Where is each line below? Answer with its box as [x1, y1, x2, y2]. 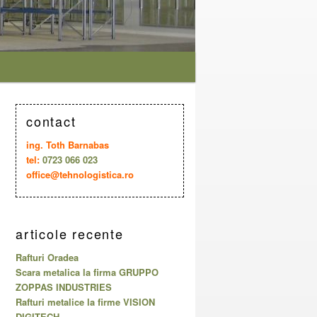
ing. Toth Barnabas [26, 137, 109, 151]
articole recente [16, 224, 124, 243]
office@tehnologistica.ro [26, 167, 134, 181]
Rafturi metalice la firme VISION [16, 295, 155, 309]
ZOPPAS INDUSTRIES [16, 280, 112, 294]
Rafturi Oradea [16, 250, 79, 265]
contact [26, 111, 76, 130]
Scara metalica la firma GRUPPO [16, 265, 158, 279]
